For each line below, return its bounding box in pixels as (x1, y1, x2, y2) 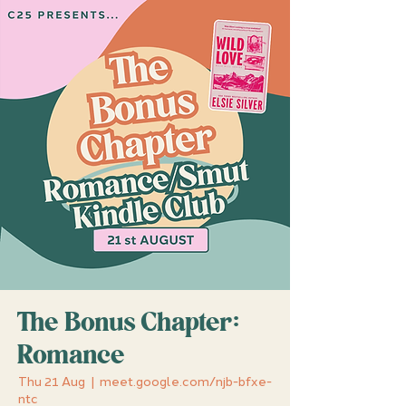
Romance (18, 344, 126, 370)
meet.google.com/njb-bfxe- (100, 374, 272, 390)
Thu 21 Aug (18, 374, 85, 390)
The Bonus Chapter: (18, 312, 241, 337)
